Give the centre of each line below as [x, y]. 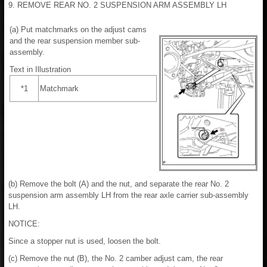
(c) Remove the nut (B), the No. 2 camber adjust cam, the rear [116, 258]
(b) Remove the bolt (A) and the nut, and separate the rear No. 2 [119, 184]
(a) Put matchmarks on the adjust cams [78, 29]
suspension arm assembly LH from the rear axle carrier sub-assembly [128, 195]
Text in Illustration [40, 69]
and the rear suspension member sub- [75, 41]
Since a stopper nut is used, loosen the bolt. [85, 241]
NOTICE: [24, 223]
